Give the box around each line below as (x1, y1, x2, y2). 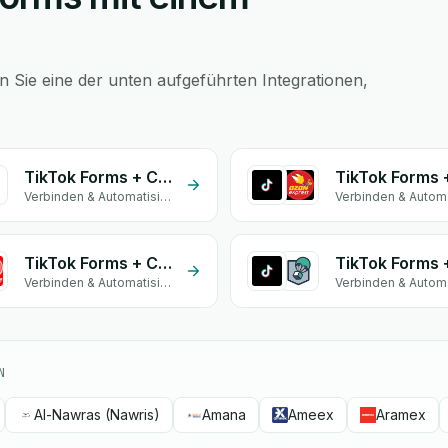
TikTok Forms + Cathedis (158, 167, 172, 187)
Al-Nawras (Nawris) (34, 406, 160, 423)
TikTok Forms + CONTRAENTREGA (158, 253, 172, 273)
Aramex (376, 406, 426, 423)
